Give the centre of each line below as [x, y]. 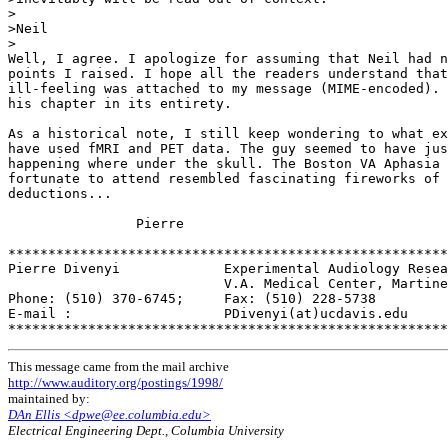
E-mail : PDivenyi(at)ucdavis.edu [208, 314]
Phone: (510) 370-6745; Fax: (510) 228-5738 [192, 299]
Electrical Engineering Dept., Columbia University [146, 431]
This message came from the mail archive [118, 367]
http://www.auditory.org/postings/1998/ [115, 383]
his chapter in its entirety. [120, 104]
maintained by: [49, 399]
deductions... [60, 194]
